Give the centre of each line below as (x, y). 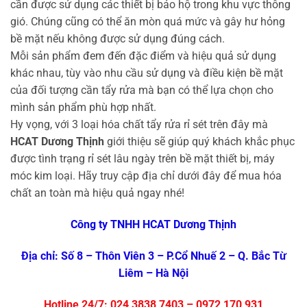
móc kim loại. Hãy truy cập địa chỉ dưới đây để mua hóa (146, 176)
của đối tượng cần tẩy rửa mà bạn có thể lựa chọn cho (142, 90)
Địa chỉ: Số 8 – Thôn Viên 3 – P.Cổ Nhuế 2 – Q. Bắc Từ (153, 256)
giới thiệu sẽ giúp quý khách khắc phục (199, 142)
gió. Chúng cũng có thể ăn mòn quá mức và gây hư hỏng (148, 22)
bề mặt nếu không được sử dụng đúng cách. (118, 39)
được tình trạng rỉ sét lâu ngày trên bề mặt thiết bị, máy (143, 159)
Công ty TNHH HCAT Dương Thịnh (153, 224)
